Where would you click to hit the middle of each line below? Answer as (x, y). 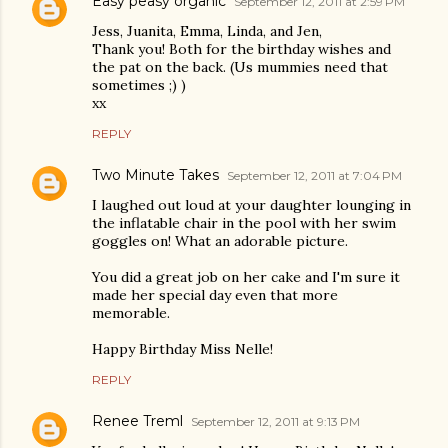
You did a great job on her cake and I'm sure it (246, 276)
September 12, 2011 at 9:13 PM (275, 421)
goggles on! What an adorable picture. (220, 240)
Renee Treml (137, 420)
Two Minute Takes (155, 174)
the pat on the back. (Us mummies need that (240, 66)
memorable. (131, 312)
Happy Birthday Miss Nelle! (182, 348)
